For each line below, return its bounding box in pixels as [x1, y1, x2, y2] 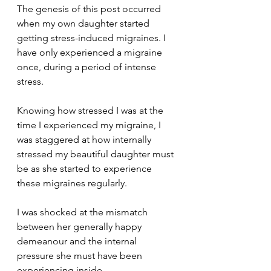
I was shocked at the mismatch [17, 206, 150, 218]
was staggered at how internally [17, 134, 154, 145]
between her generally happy [17, 221, 144, 232]
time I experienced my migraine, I [17, 119, 163, 131]
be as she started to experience [17, 163, 154, 174]
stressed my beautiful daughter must [17, 148, 176, 160]
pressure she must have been [17, 250, 145, 261]
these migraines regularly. [17, 177, 129, 189]
